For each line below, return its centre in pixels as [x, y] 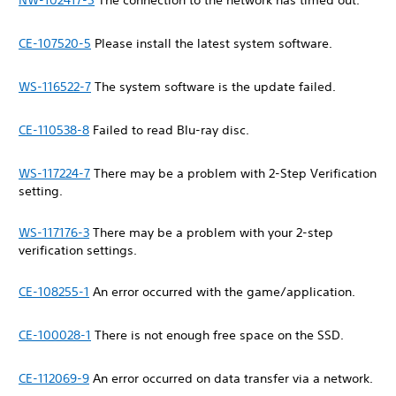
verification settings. [81, 250]
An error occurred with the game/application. [224, 292]
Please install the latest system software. [213, 43]
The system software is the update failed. [215, 87]
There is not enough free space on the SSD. [219, 335]
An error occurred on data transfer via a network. [233, 378]
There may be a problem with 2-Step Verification [233, 173]
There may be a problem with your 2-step [211, 232]
